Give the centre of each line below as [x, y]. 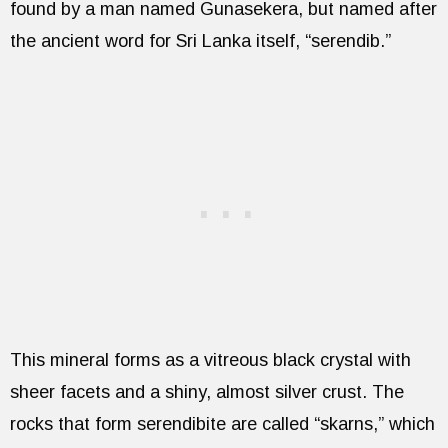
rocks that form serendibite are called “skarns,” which [222, 423]
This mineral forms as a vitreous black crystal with [210, 359]
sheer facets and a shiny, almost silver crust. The [207, 391]
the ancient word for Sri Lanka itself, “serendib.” [200, 40]
